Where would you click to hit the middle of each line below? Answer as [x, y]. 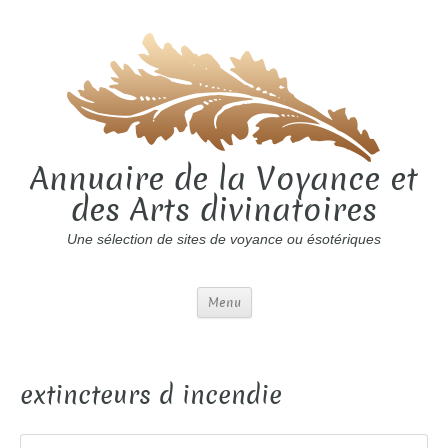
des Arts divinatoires [224, 210]
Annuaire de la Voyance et [224, 179]
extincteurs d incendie [151, 396]
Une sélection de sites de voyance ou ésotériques [224, 239]
